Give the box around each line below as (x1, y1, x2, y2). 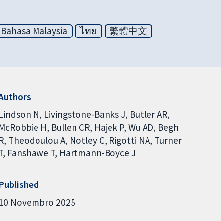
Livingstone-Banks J (43, 108, 125, 120)
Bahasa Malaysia (1, 25, 68, 37)
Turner (154, 134, 182, 146)
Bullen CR (51, 121, 90, 133)
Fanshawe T (7, 147, 55, 159)
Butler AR (129, 108, 167, 120)
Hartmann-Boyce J (59, 147, 136, 159)
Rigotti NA (109, 134, 150, 146)
